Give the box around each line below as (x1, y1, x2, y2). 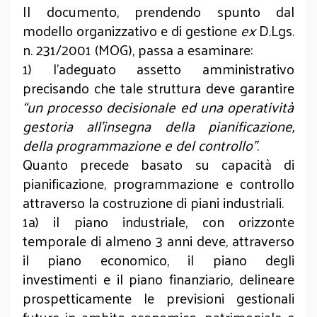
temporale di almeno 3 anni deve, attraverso (23, 228, 294, 253)
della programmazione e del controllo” (23, 132, 257, 158)
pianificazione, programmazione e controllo (23, 171, 294, 196)
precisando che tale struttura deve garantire (23, 75, 294, 100)
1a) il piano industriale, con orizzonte (23, 209, 294, 234)
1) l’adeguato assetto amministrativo (23, 56, 294, 81)
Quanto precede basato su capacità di (23, 151, 294, 177)
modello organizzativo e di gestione (23, 18, 241, 43)
